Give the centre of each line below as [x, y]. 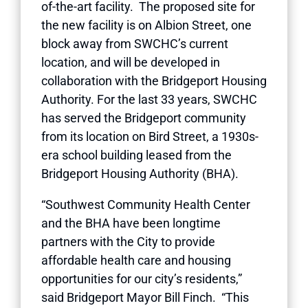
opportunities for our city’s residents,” [142, 278]
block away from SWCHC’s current [135, 43]
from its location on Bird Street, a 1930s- [150, 136]
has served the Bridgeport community [144, 118]
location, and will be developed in [131, 62]
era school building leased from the [136, 155]
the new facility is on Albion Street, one [146, 25]
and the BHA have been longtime [131, 223]
